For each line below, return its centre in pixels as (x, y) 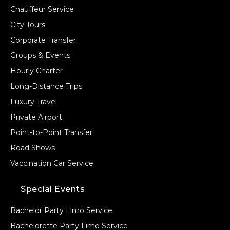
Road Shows (33, 148)
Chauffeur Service (42, 9)
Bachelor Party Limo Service (61, 211)
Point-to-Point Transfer (51, 133)
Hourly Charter (36, 71)
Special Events (53, 189)
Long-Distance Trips (46, 87)
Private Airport (36, 117)
